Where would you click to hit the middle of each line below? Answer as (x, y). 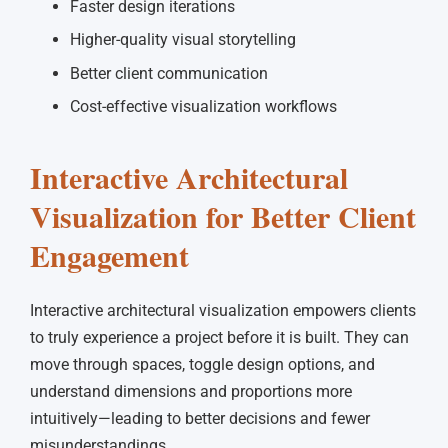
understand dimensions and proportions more (191, 391)
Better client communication (169, 73)
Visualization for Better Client (223, 215)
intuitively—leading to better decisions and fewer (200, 418)
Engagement (109, 254)
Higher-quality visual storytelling (183, 40)
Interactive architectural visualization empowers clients (223, 310)
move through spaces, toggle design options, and (202, 364)
